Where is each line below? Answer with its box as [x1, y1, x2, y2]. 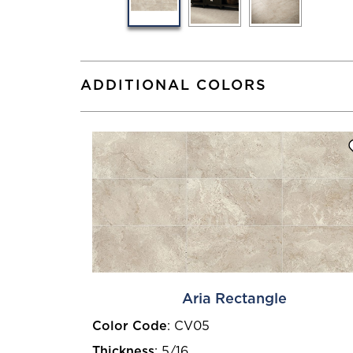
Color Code [92, 320, 167, 333]
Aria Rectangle [182, 292, 288, 307]
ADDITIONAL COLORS [80, 79, 267, 93]
